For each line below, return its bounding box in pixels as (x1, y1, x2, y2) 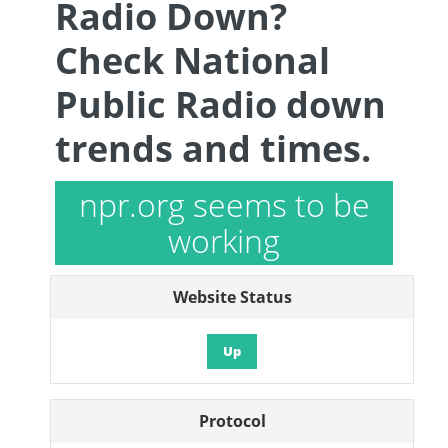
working (168, 219, 280, 262)
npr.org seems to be (78, 183, 370, 226)
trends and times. (55, 124, 371, 172)
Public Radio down (55, 80, 386, 128)
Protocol (198, 410, 266, 432)
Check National (55, 36, 330, 84)
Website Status (172, 286, 292, 308)
